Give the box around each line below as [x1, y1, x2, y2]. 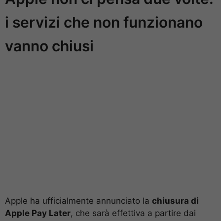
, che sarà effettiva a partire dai [71, 208, 196, 219]
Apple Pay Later [5, 208, 71, 219]
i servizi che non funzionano [5, 13, 203, 32]
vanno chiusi [5, 37, 94, 55]
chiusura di [152, 196, 199, 206]
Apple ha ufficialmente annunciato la [5, 196, 152, 206]
